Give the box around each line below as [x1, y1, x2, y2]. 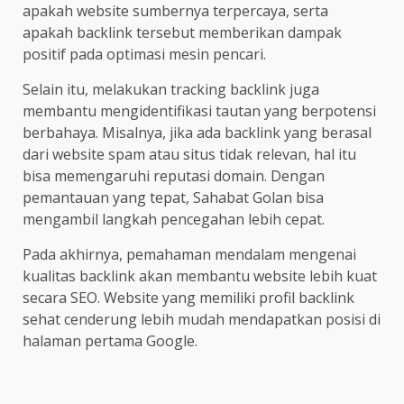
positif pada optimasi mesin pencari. [23, 43, 266, 64]
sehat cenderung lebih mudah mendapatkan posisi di [23, 308, 381, 329]
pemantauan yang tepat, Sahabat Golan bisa [23, 187, 324, 207]
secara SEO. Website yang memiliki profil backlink [23, 287, 354, 308]
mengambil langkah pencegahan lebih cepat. [23, 208, 325, 229]
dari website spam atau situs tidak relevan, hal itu [23, 143, 356, 164]
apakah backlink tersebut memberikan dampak [23, 22, 342, 42]
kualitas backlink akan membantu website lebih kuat [23, 265, 377, 286]
